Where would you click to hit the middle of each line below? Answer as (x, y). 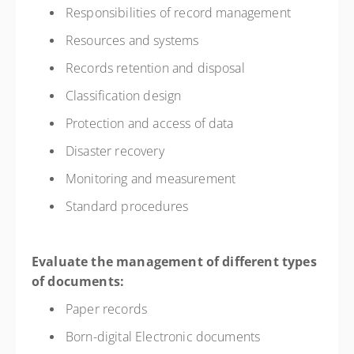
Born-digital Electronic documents (165, 337)
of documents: (80, 281)
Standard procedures (129, 206)
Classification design (125, 96)
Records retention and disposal (157, 68)
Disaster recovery (117, 151)
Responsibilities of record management (180, 13)
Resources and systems (134, 40)
